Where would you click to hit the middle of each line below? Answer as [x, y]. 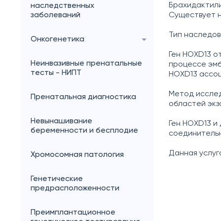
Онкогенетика [57, 39]
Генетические [57, 179]
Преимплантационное [73, 213]
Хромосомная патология [77, 155]
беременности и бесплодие [84, 131]
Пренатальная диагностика [83, 97]
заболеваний [55, 15]
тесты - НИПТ [56, 73]
